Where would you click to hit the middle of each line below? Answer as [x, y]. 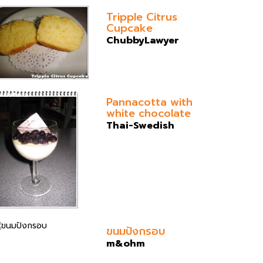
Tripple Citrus [142, 17]
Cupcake [129, 28]
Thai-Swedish [140, 125]
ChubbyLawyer [143, 40]
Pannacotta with [149, 102]
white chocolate [149, 113]
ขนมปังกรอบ [136, 231]
